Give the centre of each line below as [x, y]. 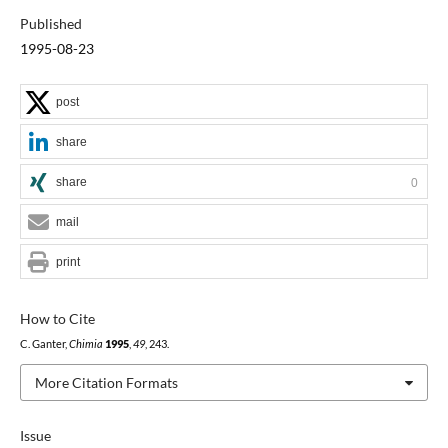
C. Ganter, [44, 343]
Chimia [85, 343]
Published [50, 23]
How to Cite [57, 318]
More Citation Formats [106, 382]
